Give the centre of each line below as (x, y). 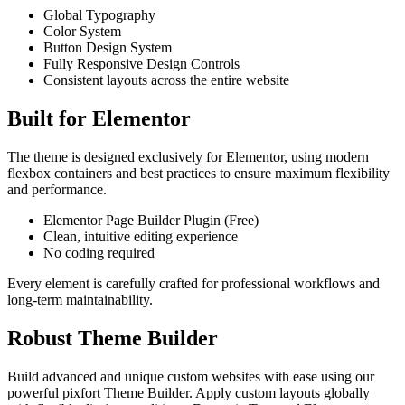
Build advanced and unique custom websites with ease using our (191, 377)
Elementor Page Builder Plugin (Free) (151, 221)
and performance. (57, 190)
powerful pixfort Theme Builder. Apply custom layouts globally (188, 393)
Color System (82, 32)
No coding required (99, 253)
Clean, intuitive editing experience (141, 237)
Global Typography (99, 15)
